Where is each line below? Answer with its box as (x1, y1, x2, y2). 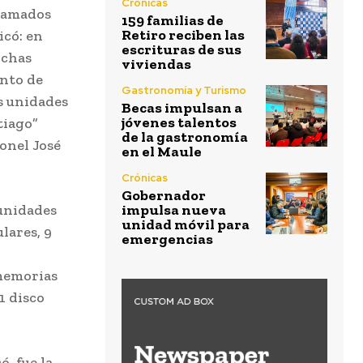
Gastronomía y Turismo (122, 83, 246, 98)
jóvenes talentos (122, 113, 237, 132)
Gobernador (122, 186, 206, 205)
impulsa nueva (122, 201, 226, 220)
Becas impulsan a (122, 99, 242, 117)
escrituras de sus (122, 41, 241, 59)
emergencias (122, 230, 213, 249)
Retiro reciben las (122, 26, 245, 45)
